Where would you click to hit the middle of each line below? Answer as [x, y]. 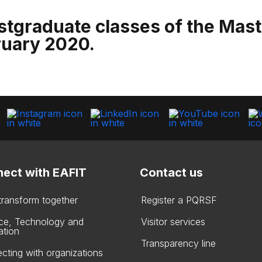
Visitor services [173, 222]
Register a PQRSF [179, 200]
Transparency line [178, 243]
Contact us [171, 173]
